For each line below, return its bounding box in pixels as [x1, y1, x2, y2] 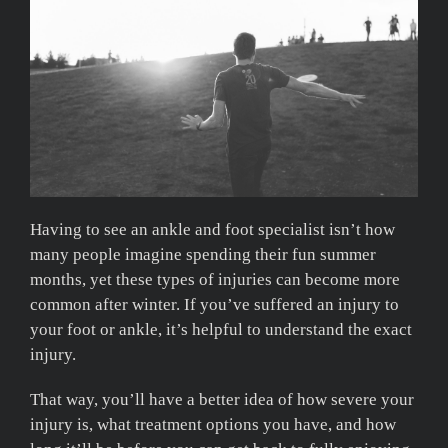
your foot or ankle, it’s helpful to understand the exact [30, 319, 412, 339]
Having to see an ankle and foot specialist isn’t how [30, 219, 395, 239]
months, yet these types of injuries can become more [30, 269, 400, 289]
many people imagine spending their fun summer [30, 244, 376, 264]
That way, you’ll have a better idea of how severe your [30, 389, 414, 409]
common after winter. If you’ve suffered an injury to [30, 294, 399, 314]
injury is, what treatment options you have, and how [30, 414, 396, 434]
